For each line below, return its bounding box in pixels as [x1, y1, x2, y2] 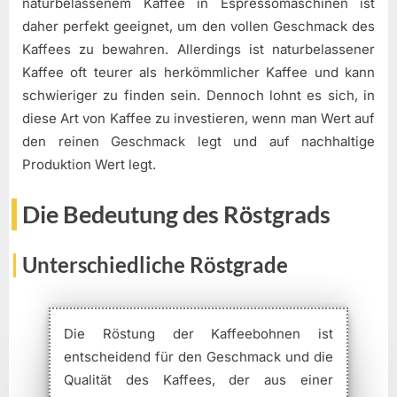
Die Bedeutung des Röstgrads [22, 199, 331, 229]
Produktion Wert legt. [22, 156, 156, 174]
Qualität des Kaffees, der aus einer [64, 371, 333, 389]
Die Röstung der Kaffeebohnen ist [64, 325, 333, 343]
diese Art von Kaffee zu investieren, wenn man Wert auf [22, 110, 375, 128]
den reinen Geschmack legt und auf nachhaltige [22, 133, 375, 151]
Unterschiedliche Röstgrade [22, 252, 288, 278]
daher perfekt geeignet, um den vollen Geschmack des [22, 18, 375, 35]
